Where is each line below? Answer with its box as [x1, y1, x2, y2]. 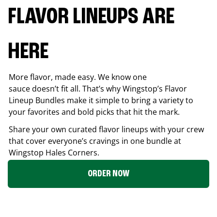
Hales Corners [46, 147, 97, 158]
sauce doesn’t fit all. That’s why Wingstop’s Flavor [9, 83, 187, 94]
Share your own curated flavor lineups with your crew [9, 124, 204, 135]
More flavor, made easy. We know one [9, 71, 147, 82]
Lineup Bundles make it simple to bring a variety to [9, 94, 193, 106]
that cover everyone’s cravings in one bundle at [9, 135, 181, 146]
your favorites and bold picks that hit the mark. [9, 106, 180, 117]
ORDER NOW [88, 169, 129, 179]
